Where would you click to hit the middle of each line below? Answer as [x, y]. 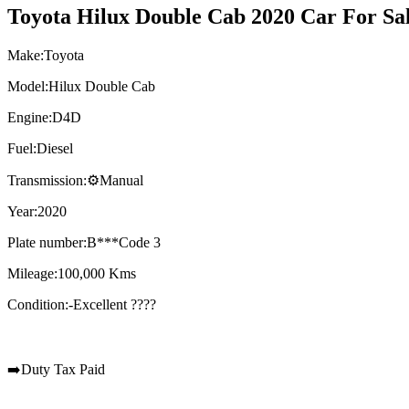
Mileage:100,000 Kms [72, 274]
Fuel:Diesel [40, 149]
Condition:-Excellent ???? [82, 305]
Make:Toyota [46, 56]
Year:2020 [37, 212]
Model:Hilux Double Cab [81, 87]
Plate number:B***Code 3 [84, 243]
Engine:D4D [44, 118]
